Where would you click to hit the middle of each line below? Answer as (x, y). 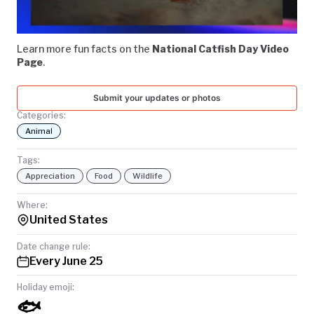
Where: (32, 205)
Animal (39, 131)
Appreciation (50, 176)
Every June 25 (66, 261)
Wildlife (148, 176)
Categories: (41, 115)
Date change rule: (54, 246)
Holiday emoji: (46, 287)
